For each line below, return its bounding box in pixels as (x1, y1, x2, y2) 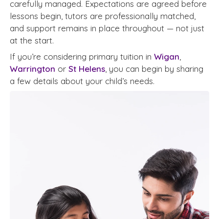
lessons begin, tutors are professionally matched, (10, 10, 196, 21)
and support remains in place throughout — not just (10, 22, 204, 33)
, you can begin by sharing (105, 63, 203, 74)
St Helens (68, 63, 105, 74)
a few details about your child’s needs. (10, 75, 154, 86)
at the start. (10, 35, 54, 45)
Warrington (10, 63, 55, 74)
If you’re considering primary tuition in (10, 51, 154, 62)
